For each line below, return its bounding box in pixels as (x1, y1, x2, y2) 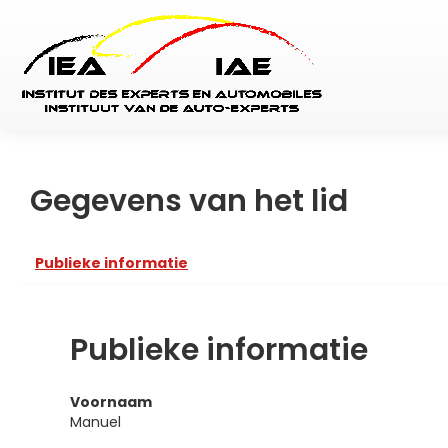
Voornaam (70, 392, 152, 412)
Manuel (70, 412, 121, 432)
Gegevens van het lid (30, 180, 348, 222)
